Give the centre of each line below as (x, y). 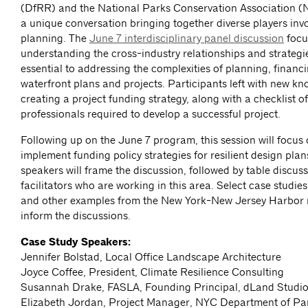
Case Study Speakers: (76, 242)
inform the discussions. (76, 216)
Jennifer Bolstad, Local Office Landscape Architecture (151, 257)
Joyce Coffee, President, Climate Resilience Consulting (152, 272)
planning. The (55, 38)
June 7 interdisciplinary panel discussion (187, 38)
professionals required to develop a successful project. (151, 114)
